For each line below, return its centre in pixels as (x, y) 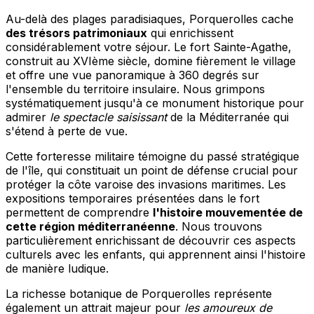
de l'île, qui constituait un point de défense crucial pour (152, 170)
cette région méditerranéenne (90, 226)
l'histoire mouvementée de (228, 212)
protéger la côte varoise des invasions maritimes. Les (146, 184)
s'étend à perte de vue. (67, 131)
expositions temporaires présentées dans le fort (132, 198)
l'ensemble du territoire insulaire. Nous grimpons (135, 89)
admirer (28, 117)
